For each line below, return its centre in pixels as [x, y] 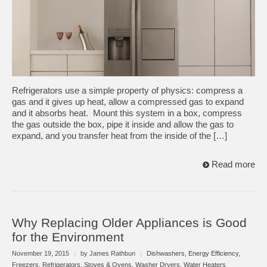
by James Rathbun [108, 253]
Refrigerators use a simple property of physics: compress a [127, 90]
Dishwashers [166, 253]
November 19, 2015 [41, 253]
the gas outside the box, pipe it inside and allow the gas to [123, 124]
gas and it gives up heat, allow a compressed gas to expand [128, 102]
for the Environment [68, 237]
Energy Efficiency [213, 253]
